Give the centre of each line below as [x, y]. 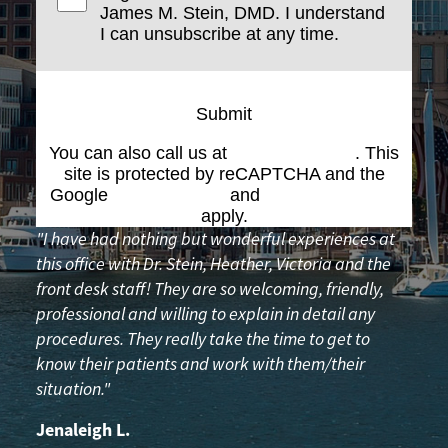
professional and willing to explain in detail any [205, 314]
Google [81, 195]
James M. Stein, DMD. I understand [243, 13]
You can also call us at [140, 153]
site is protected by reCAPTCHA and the [224, 174]
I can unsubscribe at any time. [220, 34]
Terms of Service [331, 195]
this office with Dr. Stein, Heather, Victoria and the [213, 264]
